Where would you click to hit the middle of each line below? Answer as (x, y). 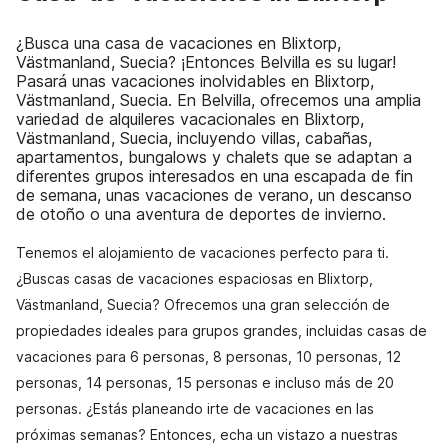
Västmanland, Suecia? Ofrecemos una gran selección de (203, 304)
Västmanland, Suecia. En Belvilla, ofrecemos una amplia (218, 100)
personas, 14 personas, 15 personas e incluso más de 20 (205, 382)
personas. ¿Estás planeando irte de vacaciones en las (195, 408)
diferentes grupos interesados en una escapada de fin (214, 176)
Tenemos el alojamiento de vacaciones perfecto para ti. (202, 252)
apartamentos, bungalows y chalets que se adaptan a (214, 157)
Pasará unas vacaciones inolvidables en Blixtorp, (195, 81)
